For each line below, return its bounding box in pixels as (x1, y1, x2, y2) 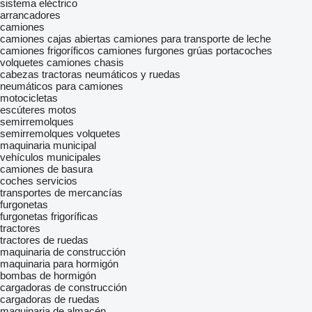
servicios (36, 175, 77, 187)
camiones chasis (47, 56, 124, 68)
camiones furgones (97, 45, 185, 56)
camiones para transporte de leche (114, 33, 271, 45)
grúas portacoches (187, 45, 272, 56)
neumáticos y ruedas (85, 68, 180, 80)
